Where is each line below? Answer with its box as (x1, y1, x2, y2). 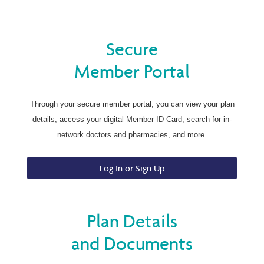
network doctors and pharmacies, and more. (57, 130, 207, 140)
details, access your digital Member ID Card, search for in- (32, 115, 232, 124)
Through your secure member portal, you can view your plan (29, 100, 235, 109)
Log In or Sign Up (99, 162, 165, 174)
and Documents (71, 232, 193, 255)
